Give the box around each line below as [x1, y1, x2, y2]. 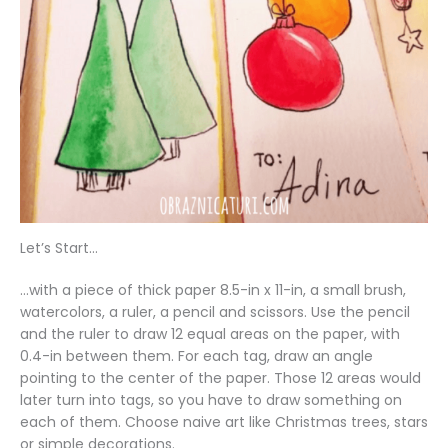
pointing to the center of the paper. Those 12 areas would [20, 368, 421, 389]
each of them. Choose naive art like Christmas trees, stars [20, 412, 428, 433]
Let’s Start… [20, 238, 98, 259]
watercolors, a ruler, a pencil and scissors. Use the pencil [20, 302, 410, 323]
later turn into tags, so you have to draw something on [20, 390, 402, 411]
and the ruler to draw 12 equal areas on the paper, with [20, 324, 400, 345]
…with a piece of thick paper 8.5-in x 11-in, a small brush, [20, 280, 406, 301]
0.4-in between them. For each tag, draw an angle [20, 346, 373, 367]
